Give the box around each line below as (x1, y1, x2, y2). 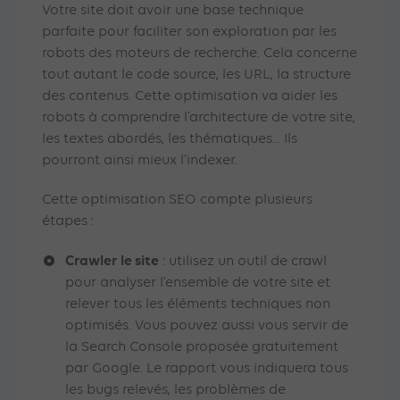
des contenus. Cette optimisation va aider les (42, 89, 338, 104)
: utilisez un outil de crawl (159, 254, 328, 270)
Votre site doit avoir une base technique (42, 4, 304, 19)
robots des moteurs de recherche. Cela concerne (42, 46, 358, 62)
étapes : (42, 214, 95, 229)
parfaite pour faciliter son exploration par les (42, 25, 337, 40)
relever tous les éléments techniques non (65, 297, 331, 312)
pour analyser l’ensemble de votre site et (65, 276, 331, 291)
